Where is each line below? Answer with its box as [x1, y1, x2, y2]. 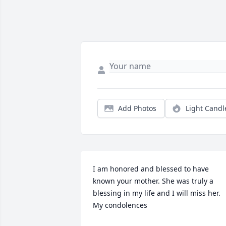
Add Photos [118, 103, 156, 114]
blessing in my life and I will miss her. [93, 188, 220, 198]
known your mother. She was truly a [93, 176, 213, 186]
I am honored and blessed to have [93, 164, 209, 174]
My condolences [93, 200, 147, 210]
